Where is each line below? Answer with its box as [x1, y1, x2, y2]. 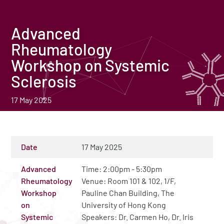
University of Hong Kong [81, 200, 166, 209]
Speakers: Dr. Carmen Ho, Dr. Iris [81, 212, 194, 221]
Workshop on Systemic [11, 55, 170, 74]
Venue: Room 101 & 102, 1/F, [81, 176, 176, 185]
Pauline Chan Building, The [81, 188, 175, 197]
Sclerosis [11, 71, 77, 90]
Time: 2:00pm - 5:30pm [81, 164, 162, 173]
